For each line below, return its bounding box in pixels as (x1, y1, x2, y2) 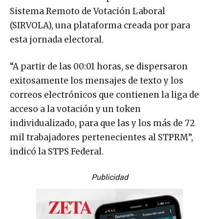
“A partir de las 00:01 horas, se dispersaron (10, 61, 188, 72)
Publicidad (91, 172, 128, 182)
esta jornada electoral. (10, 34, 104, 45)
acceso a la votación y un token (10, 103, 141, 114)
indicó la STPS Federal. (10, 146, 104, 157)
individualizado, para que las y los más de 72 (10, 117, 195, 129)
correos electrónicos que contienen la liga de (10, 89, 199, 100)
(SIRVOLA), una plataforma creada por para (10, 20, 190, 31)
